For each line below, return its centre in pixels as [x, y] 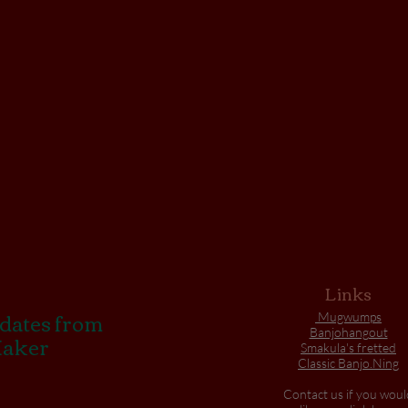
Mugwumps [350, 316]
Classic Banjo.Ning [348, 363]
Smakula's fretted [348, 347]
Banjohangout [348, 332]
